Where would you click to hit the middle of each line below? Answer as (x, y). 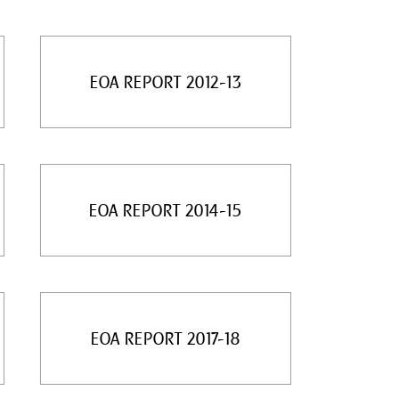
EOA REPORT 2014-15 (166, 210)
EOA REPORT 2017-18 (166, 338)
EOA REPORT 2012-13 (166, 82)
